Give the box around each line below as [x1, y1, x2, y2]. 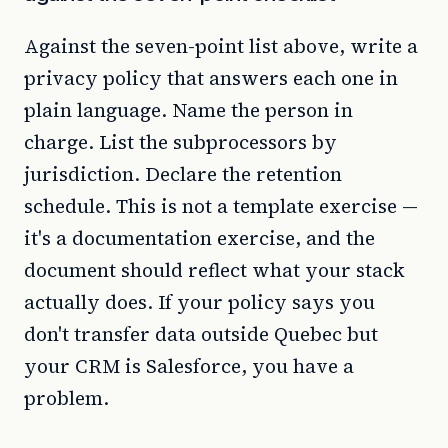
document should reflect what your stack [24, 257, 405, 283]
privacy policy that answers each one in [24, 65, 398, 91]
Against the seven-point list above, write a [24, 33, 418, 59]
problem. [24, 385, 109, 411]
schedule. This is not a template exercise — [24, 193, 418, 219]
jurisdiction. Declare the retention [24, 161, 342, 187]
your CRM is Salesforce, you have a [24, 353, 354, 379]
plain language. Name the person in [24, 97, 353, 123]
